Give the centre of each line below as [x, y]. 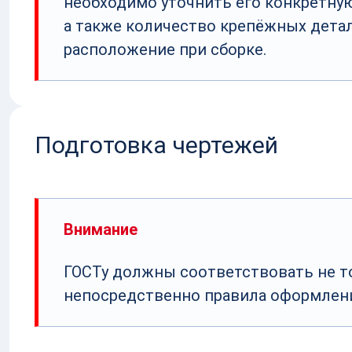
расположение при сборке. [165, 49]
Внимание [101, 229]
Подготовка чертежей [156, 145]
